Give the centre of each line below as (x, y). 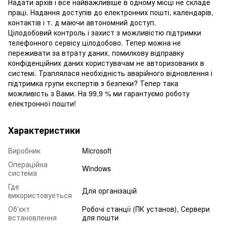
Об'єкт (19, 209)
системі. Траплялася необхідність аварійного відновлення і (110, 73)
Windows (97, 168)
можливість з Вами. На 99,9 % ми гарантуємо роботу (99, 93)
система (23, 173)
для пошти (100, 217)
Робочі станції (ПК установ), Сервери (146, 209)
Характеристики (44, 130)
